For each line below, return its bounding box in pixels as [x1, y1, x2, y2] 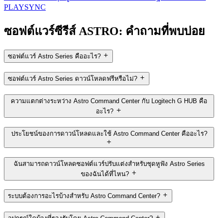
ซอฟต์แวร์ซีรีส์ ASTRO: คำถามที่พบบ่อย [4, 24, 205, 37]
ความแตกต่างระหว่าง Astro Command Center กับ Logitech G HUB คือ [11, 97, 207, 105]
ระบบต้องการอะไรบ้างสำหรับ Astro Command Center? [8, 192, 160, 200]
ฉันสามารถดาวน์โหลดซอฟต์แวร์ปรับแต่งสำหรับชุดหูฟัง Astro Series [13, 160, 205, 167]
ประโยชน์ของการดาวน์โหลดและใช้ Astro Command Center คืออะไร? [11, 129, 207, 137]
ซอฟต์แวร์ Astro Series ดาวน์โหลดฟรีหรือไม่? [8, 75, 137, 83]
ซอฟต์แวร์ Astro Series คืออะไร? [8, 53, 101, 60]
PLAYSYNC [4, 2, 46, 11]
